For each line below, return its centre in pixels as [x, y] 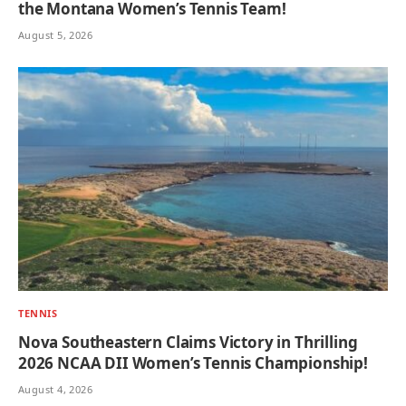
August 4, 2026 [56, 390]
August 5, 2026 [56, 34]
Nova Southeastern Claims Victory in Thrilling [188, 343]
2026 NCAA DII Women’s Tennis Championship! [193, 363]
